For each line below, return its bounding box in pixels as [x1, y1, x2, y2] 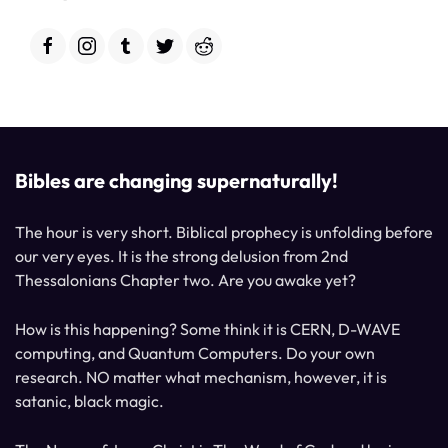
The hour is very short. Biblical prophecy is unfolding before [15, 222, 433, 243]
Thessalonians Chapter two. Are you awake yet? [15, 270, 356, 291]
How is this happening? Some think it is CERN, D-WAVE [15, 319, 400, 340]
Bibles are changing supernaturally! [15, 168, 338, 194]
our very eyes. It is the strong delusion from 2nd [15, 246, 348, 267]
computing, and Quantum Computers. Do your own [15, 343, 375, 364]
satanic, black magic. [15, 391, 164, 412]
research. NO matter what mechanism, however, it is [15, 367, 387, 388]
